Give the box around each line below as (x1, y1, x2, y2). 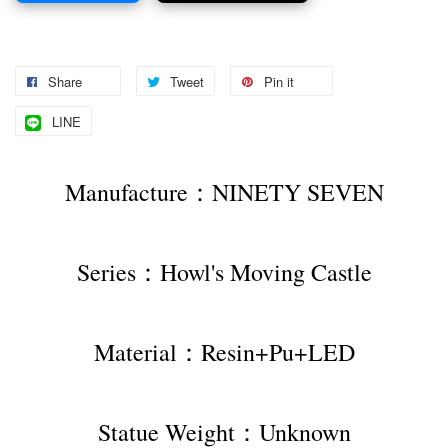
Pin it (264, 72, 294, 92)
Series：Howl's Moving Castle (76, 256, 372, 289)
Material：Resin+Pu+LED (93, 336, 355, 369)
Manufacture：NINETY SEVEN (64, 176, 384, 209)
